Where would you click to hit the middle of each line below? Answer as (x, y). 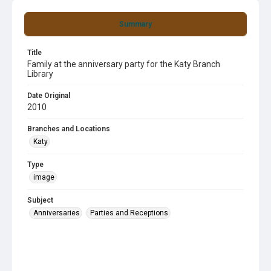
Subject (40, 200)
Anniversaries (57, 213)
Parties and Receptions (129, 213)
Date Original (49, 96)
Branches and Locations (69, 129)
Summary (135, 24)
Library (40, 74)
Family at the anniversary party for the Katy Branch (124, 64)
